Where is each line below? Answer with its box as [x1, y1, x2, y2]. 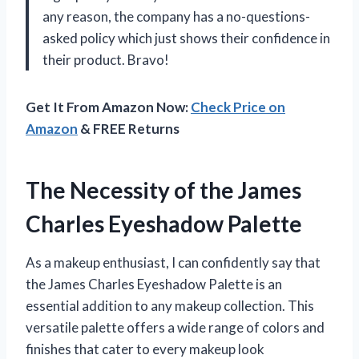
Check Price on [191, 99, 285, 116]
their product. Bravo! [42, 51, 169, 69]
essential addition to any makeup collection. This [26, 297, 314, 315]
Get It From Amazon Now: [26, 99, 191, 116]
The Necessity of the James [26, 176, 301, 204]
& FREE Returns [78, 120, 179, 138]
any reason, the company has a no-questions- [42, 8, 310, 26]
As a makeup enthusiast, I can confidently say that [26, 254, 321, 272]
